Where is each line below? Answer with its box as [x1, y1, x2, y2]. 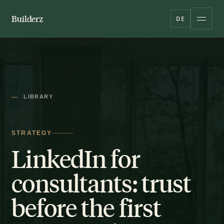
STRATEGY [11, 130, 52, 136]
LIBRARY [23, 93, 53, 99]
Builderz [11, 12, 43, 24]
